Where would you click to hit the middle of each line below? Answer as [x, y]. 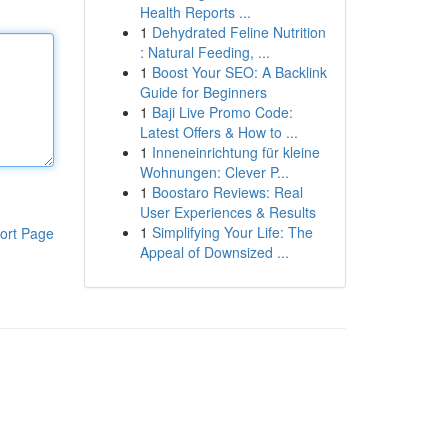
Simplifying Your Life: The [232, 232]
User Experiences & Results [227, 212]
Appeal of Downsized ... [214, 252]
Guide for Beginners [203, 92]
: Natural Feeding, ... [204, 52]
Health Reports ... [195, 12]
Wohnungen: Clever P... [214, 172]
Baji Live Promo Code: [222, 112]
